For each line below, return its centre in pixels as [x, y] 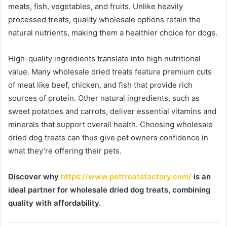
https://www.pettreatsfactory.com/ [126, 176]
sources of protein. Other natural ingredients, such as [104, 98]
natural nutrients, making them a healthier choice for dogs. [113, 32]
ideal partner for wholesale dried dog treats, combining [109, 190]
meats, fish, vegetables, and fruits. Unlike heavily [96, 6]
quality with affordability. [54, 203]
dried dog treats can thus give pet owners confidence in [108, 137]
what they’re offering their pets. [65, 150]
